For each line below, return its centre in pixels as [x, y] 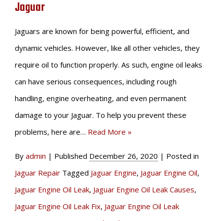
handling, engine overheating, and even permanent [101, 98]
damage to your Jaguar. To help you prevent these [101, 115]
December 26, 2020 [124, 156]
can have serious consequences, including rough [96, 82]
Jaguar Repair [37, 173]
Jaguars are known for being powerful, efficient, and [102, 31]
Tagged [76, 173]
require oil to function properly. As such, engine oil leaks [109, 65]
